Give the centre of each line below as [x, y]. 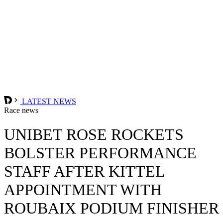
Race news [21, 110]
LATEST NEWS [48, 101]
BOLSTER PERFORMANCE [100, 153]
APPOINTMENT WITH [83, 190]
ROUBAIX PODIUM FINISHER [111, 208]
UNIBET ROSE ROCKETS [94, 135]
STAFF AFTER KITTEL [84, 171]
